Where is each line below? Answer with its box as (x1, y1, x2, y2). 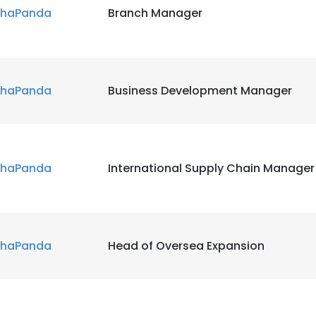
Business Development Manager (108, 83, 292, 99)
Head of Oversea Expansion (108, 238, 265, 254)
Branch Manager (108, 5, 202, 21)
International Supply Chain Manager (108, 160, 315, 176)
